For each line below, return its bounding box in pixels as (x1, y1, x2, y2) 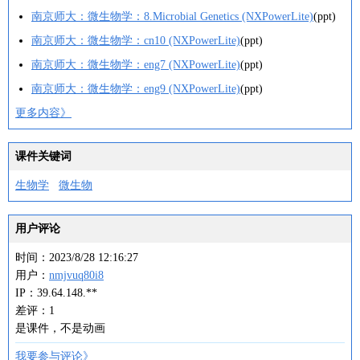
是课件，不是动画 (15, 322, 105, 334)
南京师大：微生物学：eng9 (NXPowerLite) (31, 83, 240, 95)
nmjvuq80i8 (49, 269, 104, 281)
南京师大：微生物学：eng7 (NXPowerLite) (31, 59, 240, 71)
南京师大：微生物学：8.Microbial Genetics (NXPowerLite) (31, 10, 313, 22)
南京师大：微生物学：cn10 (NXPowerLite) (31, 35, 240, 47)
